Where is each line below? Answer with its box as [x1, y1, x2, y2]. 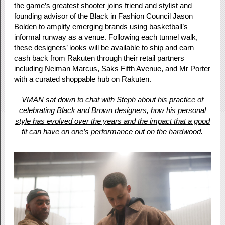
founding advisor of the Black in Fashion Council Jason [14, 11, 193, 20]
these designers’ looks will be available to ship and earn [14, 43, 194, 52]
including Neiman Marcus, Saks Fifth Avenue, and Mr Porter [14, 64, 210, 73]
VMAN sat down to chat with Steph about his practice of [21, 95, 203, 104]
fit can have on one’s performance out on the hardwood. [22, 127, 203, 136]
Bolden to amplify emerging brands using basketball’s [14, 22, 188, 31]
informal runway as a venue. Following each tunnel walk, [14, 32, 198, 41]
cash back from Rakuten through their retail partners [14, 53, 184, 62]
